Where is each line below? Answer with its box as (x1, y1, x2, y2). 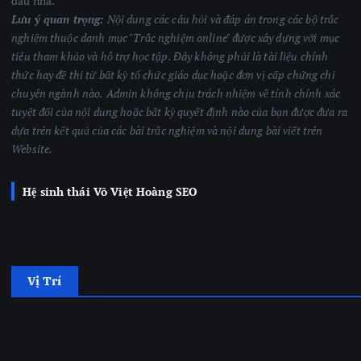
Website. (11, 141, 53, 157)
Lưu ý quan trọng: (11, 11, 105, 27)
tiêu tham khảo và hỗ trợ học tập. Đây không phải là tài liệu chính (11, 48, 329, 64)
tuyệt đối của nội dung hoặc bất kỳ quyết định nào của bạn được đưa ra (11, 104, 347, 120)
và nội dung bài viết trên (206, 122, 323, 139)
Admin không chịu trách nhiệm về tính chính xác (106, 85, 341, 102)
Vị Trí (27, 272, 62, 288)
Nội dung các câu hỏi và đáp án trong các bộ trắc (104, 11, 339, 27)
